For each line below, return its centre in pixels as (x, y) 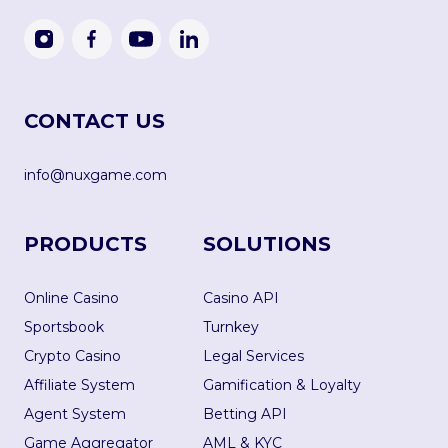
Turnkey (231, 327)
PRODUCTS (85, 244)
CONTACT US (94, 121)
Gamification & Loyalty (282, 385)
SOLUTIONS (267, 244)
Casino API (241, 298)
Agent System (75, 414)
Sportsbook (64, 327)
